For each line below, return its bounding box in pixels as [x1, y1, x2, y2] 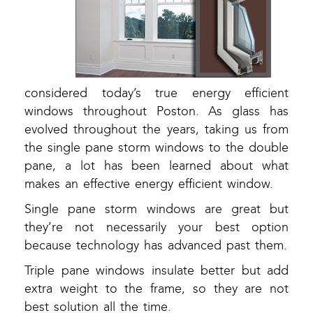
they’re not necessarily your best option [24, 220, 289, 235]
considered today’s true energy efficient [24, 86, 289, 101]
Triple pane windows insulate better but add [24, 263, 289, 279]
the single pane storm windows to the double [24, 140, 289, 156]
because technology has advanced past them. [24, 238, 287, 254]
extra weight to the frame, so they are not [24, 282, 289, 297]
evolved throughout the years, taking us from [24, 122, 289, 138]
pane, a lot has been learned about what [24, 159, 289, 174]
